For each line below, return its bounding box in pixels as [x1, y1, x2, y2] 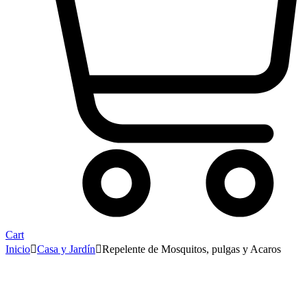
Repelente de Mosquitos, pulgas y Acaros [102, 243, 281, 255]
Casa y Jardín [37, 243, 95, 255]
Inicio [5, 243, 30, 255]
